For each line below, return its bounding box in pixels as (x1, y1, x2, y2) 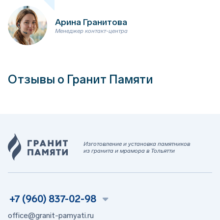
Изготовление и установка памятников (83, 140, 190, 147)
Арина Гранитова (55, 16, 127, 27)
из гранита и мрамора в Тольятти (83, 147, 175, 154)
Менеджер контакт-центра (55, 27, 128, 34)
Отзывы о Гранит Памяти (8, 72, 153, 87)
